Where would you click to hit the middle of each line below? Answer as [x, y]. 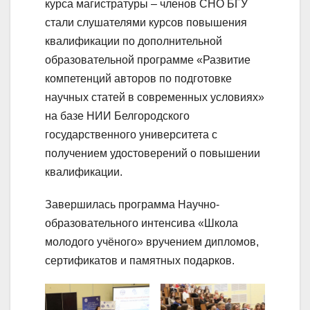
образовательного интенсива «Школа [142, 223]
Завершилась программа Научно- [132, 204]
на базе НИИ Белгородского [117, 116]
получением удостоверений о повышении [153, 153]
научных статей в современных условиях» [155, 97]
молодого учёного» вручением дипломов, [152, 241]
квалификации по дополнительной [134, 41]
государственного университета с [131, 134]
